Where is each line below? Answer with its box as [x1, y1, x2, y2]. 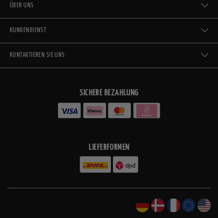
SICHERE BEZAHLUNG [79, 89, 139, 97]
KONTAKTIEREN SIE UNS [10, 52, 65, 58]
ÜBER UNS [10, 2, 34, 9]
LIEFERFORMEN [89, 144, 129, 152]
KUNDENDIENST [10, 27, 47, 34]
